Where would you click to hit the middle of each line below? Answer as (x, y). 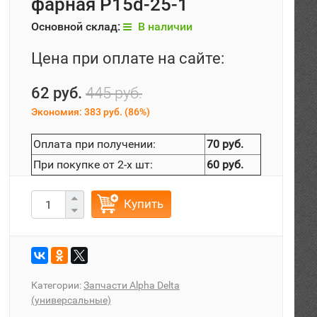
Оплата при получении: (94, 144)
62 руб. (57, 93)
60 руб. (225, 165)
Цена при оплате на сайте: (128, 58)
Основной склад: (77, 27)
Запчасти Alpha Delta (132, 285)
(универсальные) (71, 300)
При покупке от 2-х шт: (93, 165)
